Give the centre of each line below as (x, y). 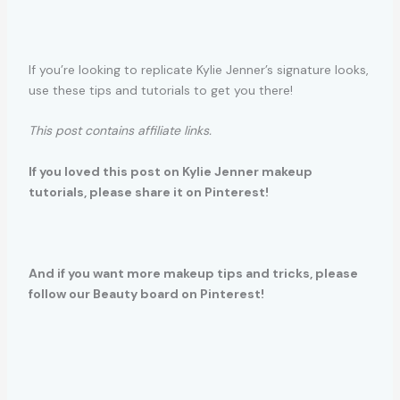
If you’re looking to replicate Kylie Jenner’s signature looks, (198, 70)
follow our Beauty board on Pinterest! (146, 293)
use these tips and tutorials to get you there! (160, 91)
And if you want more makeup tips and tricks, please (193, 273)
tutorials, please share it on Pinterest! (148, 192)
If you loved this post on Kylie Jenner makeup (170, 171)
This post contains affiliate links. (120, 131)
